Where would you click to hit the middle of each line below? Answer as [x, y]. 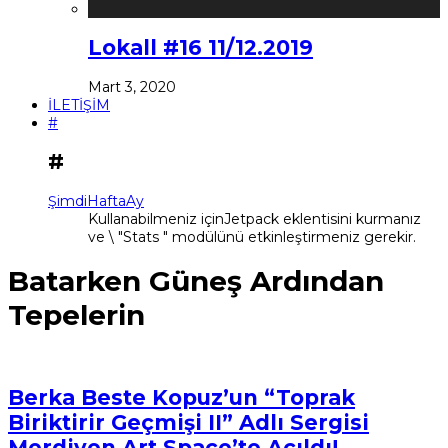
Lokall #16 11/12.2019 [200, 48]
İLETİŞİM [79, 104]
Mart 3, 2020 [132, 86]
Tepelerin [76, 315]
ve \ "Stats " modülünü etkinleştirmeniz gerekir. [252, 236]
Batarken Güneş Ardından [196, 281]
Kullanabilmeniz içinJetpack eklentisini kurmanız [254, 218]
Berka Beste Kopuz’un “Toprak [181, 397]
